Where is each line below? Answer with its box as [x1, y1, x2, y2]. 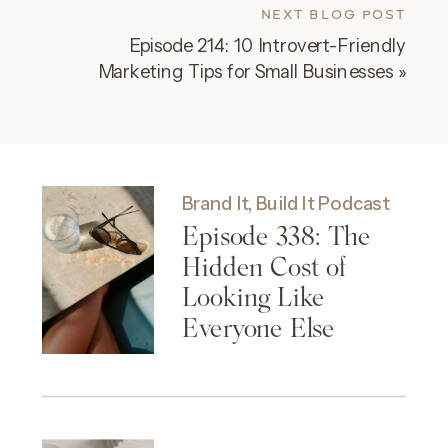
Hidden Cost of [182, 250, 346, 283]
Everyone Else [182, 312, 335, 345]
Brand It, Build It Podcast [182, 191, 390, 215]
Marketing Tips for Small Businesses [98, 60, 394, 83]
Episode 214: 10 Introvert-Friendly [128, 33, 407, 56]
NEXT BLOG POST [260, 6, 406, 23]
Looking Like [182, 281, 325, 314]
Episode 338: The [182, 219, 371, 252]
